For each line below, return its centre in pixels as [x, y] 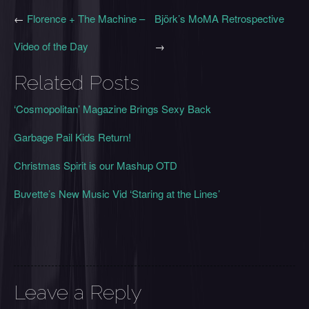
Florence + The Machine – [86, 18]
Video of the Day [51, 46]
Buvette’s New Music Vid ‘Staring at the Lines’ [117, 193]
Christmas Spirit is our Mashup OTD [96, 165]
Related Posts [77, 82]
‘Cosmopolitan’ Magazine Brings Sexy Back [112, 108]
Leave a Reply [78, 293]
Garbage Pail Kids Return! [72, 137]
